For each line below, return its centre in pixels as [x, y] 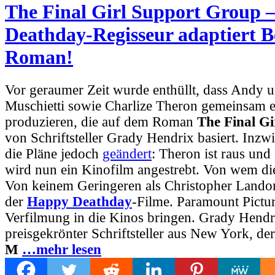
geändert [127, 153]
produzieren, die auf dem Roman [101, 122]
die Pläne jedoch [54, 153]
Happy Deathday [79, 201]
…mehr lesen [62, 249]
